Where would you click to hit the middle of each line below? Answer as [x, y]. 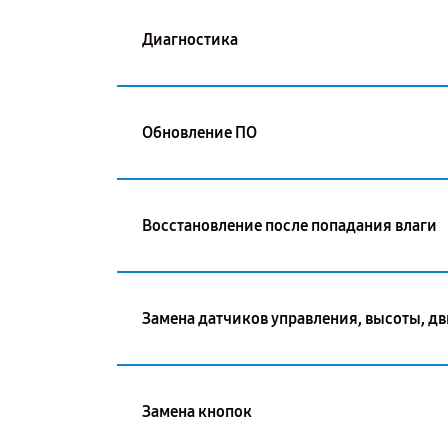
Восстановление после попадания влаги [289, 225]
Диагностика [190, 39]
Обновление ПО [199, 132]
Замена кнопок [197, 411]
